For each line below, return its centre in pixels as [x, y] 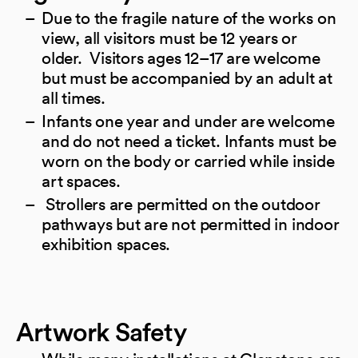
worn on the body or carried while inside [188, 161]
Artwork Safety [101, 332]
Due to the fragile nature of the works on [189, 18]
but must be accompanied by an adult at [187, 78]
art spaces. [81, 181]
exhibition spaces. [106, 244]
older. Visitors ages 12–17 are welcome [181, 58]
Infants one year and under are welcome [189, 121]
